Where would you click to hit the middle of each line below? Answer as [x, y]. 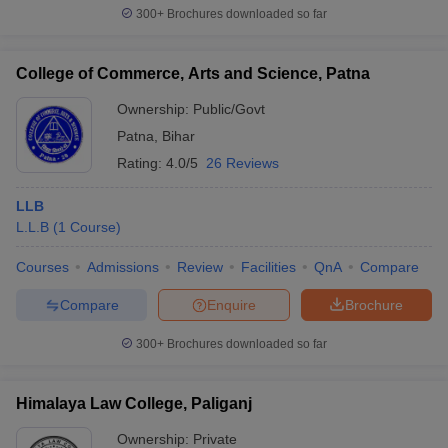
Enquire [231, 304]
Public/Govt [229, 109]
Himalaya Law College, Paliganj [134, 403]
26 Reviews [242, 163]
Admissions [123, 267]
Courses [42, 267]
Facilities [268, 267]
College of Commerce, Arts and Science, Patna [193, 73]
